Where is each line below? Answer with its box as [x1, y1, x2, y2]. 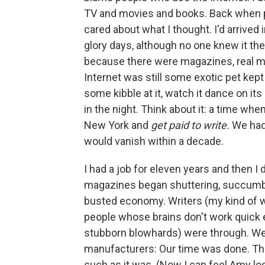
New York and [84, 119, 151, 131]
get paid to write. [151, 119, 230, 131]
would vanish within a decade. [84, 135, 224, 147]
